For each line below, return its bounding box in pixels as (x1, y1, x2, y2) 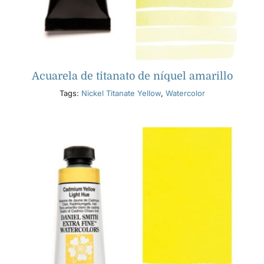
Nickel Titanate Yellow (81, 88, 161, 98)
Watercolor (165, 88, 205, 98)
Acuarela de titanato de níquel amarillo (31, 70, 233, 82)
